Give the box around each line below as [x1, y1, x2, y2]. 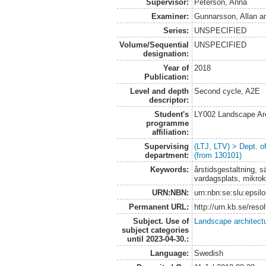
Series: [163, 26, 189, 35]
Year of [163, 63, 189, 72]
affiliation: [151, 127, 189, 137]
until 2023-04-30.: [126, 234, 189, 243]
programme [145, 118, 189, 128]
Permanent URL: [128, 202, 189, 211]
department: [144, 150, 189, 160]
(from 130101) [194, 150, 242, 160]
